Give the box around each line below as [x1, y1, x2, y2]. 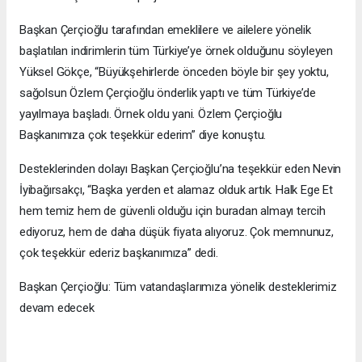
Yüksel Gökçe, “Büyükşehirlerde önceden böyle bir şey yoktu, [19, 65, 329, 80]
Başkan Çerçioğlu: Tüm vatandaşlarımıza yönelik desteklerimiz [19, 280, 337, 295]
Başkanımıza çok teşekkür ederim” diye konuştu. [19, 128, 267, 143]
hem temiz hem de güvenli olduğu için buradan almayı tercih [19, 204, 326, 219]
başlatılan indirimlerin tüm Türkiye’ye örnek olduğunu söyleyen [19, 44, 334, 59]
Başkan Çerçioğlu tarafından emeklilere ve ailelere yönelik [19, 23, 311, 38]
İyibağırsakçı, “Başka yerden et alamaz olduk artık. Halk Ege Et [19, 183, 333, 198]
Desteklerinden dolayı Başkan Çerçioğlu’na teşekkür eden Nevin [19, 162, 342, 177]
